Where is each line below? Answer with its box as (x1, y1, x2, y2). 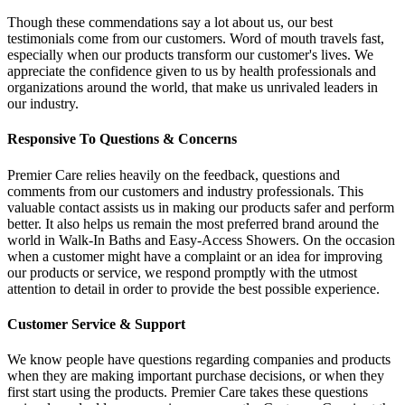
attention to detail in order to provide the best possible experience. (7, 280, 380, 297)
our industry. (7, 96, 79, 112)
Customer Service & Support (7, 316, 185, 332)
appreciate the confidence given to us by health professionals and (7, 63, 376, 80)
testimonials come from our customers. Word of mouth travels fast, (7, 31, 384, 47)
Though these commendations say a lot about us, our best (7, 14, 333, 31)
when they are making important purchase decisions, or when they (7, 368, 384, 384)
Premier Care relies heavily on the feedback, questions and (7, 166, 340, 183)
